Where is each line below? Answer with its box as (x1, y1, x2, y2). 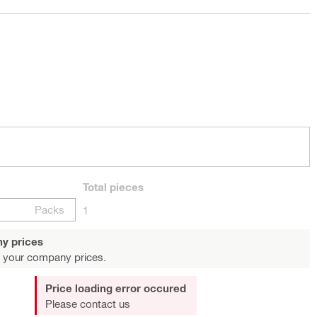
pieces (107, 180, 144, 193)
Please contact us (45, 297, 130, 310)
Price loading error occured (45, 282, 186, 294)
